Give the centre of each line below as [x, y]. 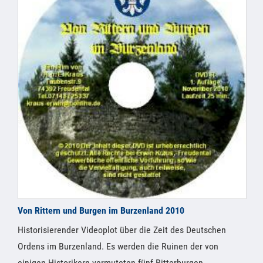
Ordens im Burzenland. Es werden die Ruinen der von [118, 247]
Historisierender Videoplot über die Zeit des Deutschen [122, 230]
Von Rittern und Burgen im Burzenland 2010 [101, 211]
